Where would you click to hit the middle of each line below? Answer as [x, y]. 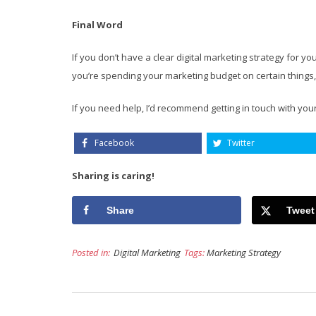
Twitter [241, 143]
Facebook [114, 143]
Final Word [97, 25]
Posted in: [91, 252]
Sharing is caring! [113, 176]
